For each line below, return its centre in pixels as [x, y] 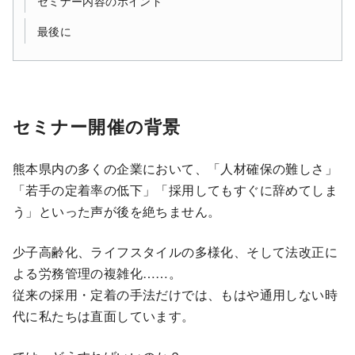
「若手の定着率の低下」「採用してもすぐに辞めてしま [175, 190]
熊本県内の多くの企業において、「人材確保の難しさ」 [175, 169]
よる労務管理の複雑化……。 [97, 273]
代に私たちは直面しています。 [104, 316]
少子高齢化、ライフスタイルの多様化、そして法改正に [176, 252]
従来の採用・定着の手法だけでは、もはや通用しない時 [175, 295]
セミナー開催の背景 [97, 126]
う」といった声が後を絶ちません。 [117, 212]
